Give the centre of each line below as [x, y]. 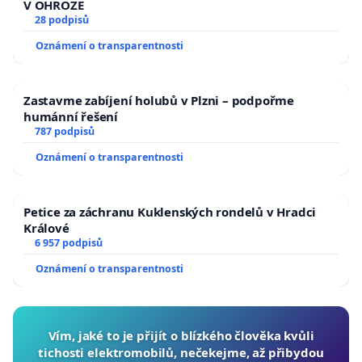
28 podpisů [61, 20]
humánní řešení [71, 117]
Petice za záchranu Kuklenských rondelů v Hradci [170, 212]
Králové [46, 228]
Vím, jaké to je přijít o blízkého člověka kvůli [181, 336]
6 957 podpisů [68, 243]
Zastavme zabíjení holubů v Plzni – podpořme [159, 101]
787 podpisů [64, 132]
